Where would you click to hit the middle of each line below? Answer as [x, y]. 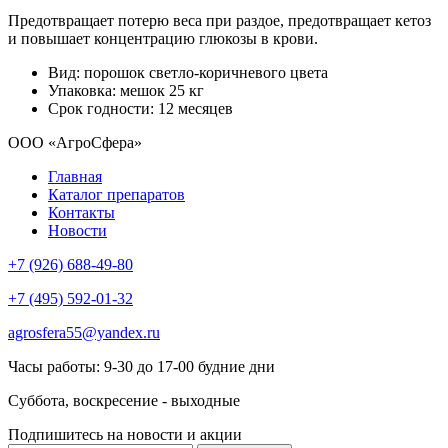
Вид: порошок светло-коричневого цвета [188, 72]
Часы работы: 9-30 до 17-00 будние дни [141, 366]
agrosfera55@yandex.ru [84, 332]
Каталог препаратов [116, 194]
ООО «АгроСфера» [75, 142]
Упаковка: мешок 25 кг [126, 90]
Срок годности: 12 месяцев [140, 108]
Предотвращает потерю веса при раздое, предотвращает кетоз [219, 20]
